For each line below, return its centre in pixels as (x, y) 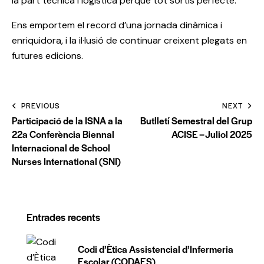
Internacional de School (61, 148)
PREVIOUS (40, 106)
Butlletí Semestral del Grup (196, 121)
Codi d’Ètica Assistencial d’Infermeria (156, 249)
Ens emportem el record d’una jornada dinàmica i (117, 25)
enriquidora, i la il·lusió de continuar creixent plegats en (129, 41)
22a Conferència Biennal (63, 134)
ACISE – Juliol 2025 (212, 134)
